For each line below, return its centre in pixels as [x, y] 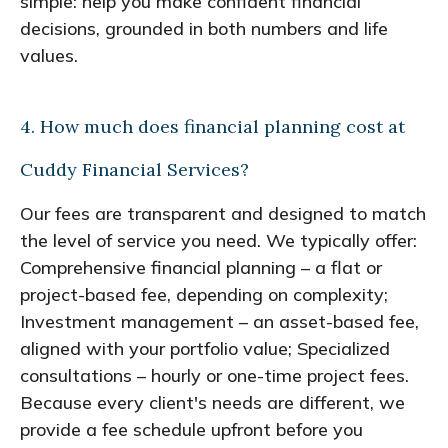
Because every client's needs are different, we [212, 402]
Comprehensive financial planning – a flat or [201, 267]
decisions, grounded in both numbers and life [204, 28]
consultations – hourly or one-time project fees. [214, 375]
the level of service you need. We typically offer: [218, 240]
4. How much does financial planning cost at [212, 126]
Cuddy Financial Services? [134, 169]
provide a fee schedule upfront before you [191, 429]
